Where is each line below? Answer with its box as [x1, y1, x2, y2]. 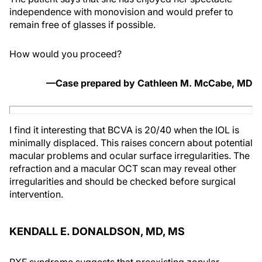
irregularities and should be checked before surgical [9, 175, 236, 188]
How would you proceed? [9, 48, 122, 60]
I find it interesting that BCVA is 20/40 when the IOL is [9, 124, 239, 136]
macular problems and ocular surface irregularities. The [9, 150, 250, 162]
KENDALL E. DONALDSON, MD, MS [9, 225, 185, 238]
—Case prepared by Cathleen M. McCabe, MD [46, 77, 253, 89]
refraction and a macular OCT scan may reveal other [9, 163, 236, 175]
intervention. [9, 188, 63, 201]
